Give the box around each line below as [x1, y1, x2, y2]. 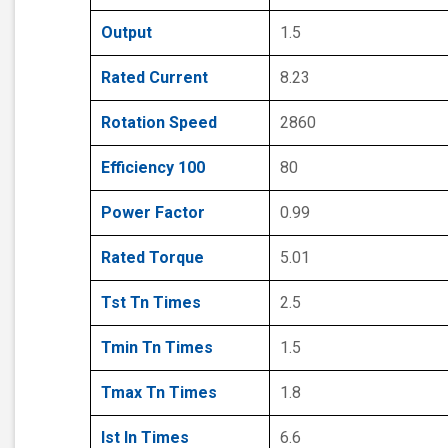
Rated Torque [101, 248, 204, 268]
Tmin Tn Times [101, 338, 213, 358]
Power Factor [101, 203, 205, 223]
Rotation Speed [101, 113, 217, 133]
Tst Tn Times [101, 293, 201, 313]
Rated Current [101, 68, 208, 88]
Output [101, 23, 152, 43]
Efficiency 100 [101, 158, 205, 178]
